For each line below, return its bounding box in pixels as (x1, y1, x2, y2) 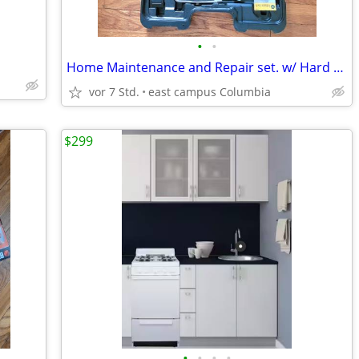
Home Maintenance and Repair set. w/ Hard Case (333, 58, 344, 76)
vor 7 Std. (89, 84, 139, 99)
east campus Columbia (148, 84, 271, 99)
